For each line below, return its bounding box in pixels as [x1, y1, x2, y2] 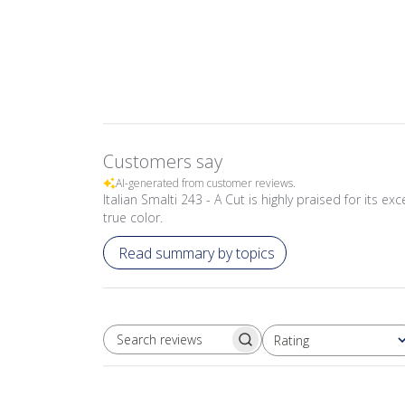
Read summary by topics [118, 242, 275, 263]
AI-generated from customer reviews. [116, 175, 296, 191]
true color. [103, 209, 163, 226]
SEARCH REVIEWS [181, 339, 292, 355]
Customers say [103, 149, 222, 174]
